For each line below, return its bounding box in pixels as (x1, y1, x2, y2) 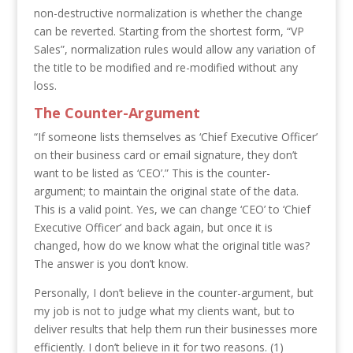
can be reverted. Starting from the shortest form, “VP (33, 23, 304, 39)
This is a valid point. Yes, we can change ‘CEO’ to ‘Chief (33, 201, 310, 217)
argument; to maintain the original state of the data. (33, 183, 299, 199)
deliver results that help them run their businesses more (33, 321, 318, 336)
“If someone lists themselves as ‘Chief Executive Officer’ (33, 128, 318, 144)
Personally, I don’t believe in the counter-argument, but (33, 284, 314, 300)
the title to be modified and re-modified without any (33, 59, 298, 75)
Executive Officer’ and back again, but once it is (33, 219, 273, 235)
